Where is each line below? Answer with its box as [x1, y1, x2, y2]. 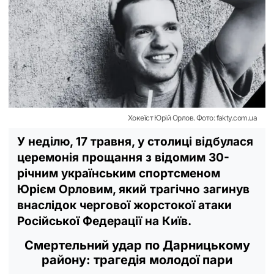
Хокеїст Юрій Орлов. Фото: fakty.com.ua [127, 113, 257, 122]
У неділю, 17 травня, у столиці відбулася [17, 134, 253, 149]
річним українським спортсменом [17, 166, 220, 180]
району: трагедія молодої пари [42, 252, 232, 267]
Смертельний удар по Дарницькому [24, 237, 250, 253]
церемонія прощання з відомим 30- [17, 150, 229, 165]
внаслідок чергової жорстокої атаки [17, 198, 232, 212]
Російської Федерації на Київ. [17, 213, 191, 228]
